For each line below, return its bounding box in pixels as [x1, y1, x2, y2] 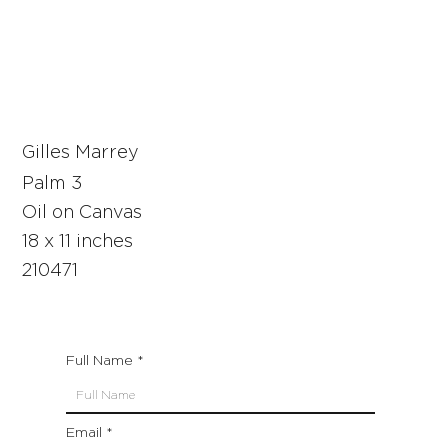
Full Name [66, 354, 134, 369]
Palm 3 [22, 175, 83, 194]
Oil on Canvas [22, 204, 143, 223]
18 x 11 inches [22, 233, 134, 252]
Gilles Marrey [22, 144, 140, 163]
